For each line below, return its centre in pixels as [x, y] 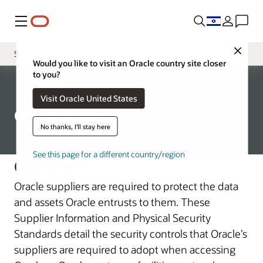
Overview [50, 166]
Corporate [44, 85]
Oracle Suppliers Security [100, 115]
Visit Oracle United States [112, 98]
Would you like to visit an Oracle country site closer [129, 63]
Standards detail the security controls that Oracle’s [131, 234]
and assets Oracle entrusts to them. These [112, 202]
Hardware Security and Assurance [74, 98]
